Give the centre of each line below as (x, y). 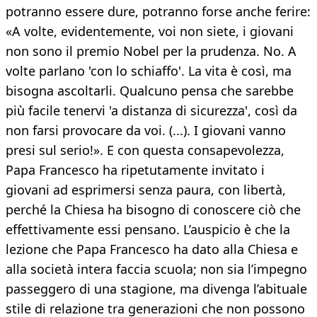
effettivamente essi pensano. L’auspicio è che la (148, 230)
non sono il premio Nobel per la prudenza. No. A (151, 51)
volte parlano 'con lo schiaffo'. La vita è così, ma (149, 71)
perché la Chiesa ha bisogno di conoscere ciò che (153, 210)
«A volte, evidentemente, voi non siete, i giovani (150, 31)
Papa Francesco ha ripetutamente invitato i (135, 170)
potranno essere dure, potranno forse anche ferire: (158, 12)
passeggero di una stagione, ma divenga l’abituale (156, 289)
